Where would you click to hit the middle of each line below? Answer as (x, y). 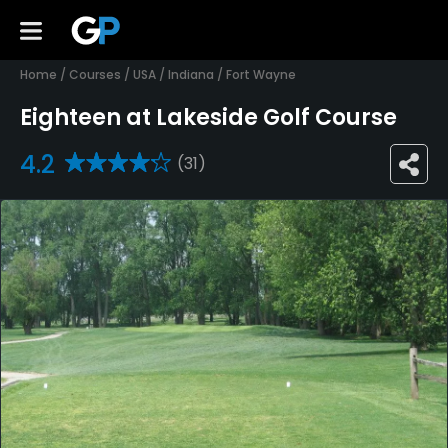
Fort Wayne (261, 74)
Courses (95, 74)
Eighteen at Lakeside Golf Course (208, 118)
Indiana (191, 74)
